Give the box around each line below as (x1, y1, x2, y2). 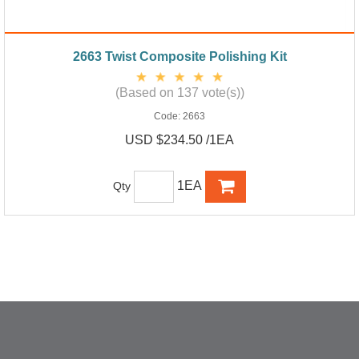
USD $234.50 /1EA (125, 132, 234, 147)
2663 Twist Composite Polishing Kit (72, 49, 287, 63)
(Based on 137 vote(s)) (115, 85, 244, 99)
